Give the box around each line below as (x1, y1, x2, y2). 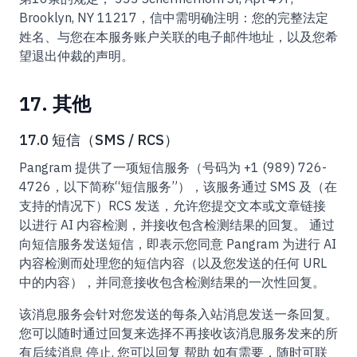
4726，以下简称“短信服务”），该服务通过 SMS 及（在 (19, 178, 337, 194)
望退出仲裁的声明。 (19, 48, 134, 64)
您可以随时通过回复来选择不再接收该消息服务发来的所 (19, 325, 338, 341)
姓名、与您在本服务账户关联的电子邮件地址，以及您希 (19, 29, 338, 45)
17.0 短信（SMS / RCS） (19, 131, 178, 149)
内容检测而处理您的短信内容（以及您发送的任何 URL (19, 255, 327, 271)
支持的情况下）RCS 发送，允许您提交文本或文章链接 (19, 198, 326, 214)
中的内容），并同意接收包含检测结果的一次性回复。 (19, 274, 325, 290)
